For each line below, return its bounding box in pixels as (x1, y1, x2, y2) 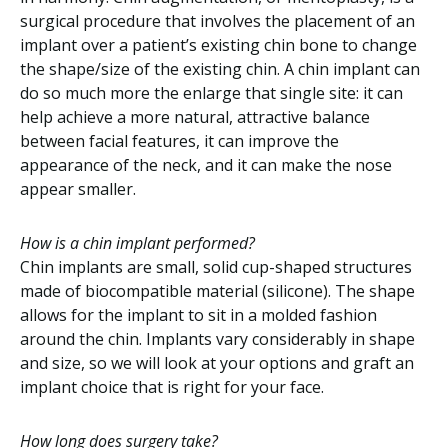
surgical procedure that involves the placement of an (20, 10, 415, 32)
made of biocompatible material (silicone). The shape (20, 280, 415, 302)
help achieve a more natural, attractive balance (20, 106, 370, 128)
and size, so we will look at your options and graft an (20, 352, 414, 374)
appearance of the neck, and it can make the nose (20, 154, 392, 176)
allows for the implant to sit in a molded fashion (20, 304, 377, 326)
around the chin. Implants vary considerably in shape (20, 328, 415, 350)
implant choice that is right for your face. (20, 376, 324, 398)
